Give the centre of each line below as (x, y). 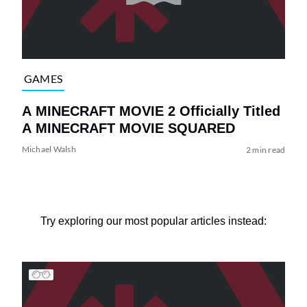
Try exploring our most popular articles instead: (153, 221)
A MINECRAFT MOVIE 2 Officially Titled (151, 111)
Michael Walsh (49, 149)
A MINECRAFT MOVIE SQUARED (128, 128)
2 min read (266, 149)
